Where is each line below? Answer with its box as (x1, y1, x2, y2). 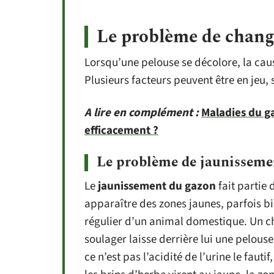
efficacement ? (84, 122, 158, 139)
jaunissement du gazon (98, 178, 216, 194)
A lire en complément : (84, 105, 199, 121)
